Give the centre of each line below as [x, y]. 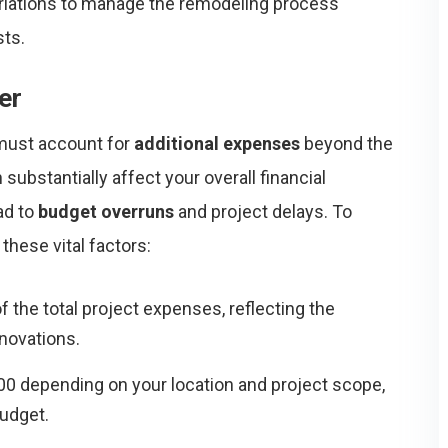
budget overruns [106, 211]
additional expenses [217, 143]
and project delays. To [263, 211]
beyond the [346, 143]
